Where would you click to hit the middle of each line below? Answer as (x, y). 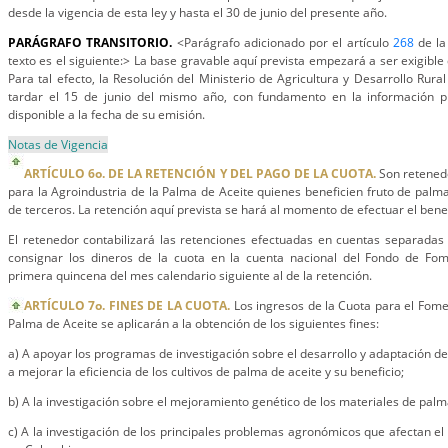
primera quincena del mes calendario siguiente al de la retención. (190, 275)
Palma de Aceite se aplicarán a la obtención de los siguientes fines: (193, 323)
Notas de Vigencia (58, 144)
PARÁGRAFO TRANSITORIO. (92, 42)
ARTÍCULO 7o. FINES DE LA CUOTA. (127, 305)
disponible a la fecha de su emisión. (106, 114)
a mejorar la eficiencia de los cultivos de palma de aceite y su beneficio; (206, 371)
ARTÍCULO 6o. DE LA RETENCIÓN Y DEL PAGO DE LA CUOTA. (200, 173)
